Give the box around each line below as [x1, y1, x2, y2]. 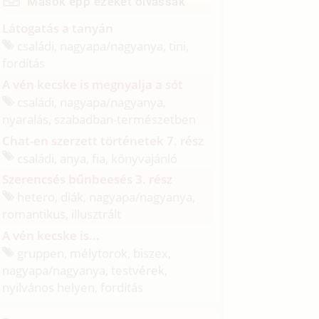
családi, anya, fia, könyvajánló [14, 150, 178, 167]
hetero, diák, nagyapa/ [14, 188, 140, 205]
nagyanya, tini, [110, 37, 189, 54]
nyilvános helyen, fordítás [2, 278, 144, 296]
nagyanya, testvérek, [53, 261, 168, 278]
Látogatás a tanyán [2, 20, 114, 37]
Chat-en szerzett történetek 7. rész [2, 132, 204, 149]
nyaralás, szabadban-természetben [2, 110, 197, 127]
